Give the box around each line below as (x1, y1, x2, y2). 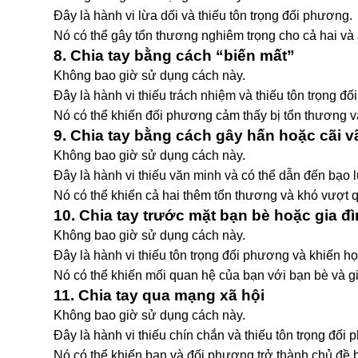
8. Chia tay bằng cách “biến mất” (54, 47, 295, 64)
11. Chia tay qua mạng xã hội (54, 287, 265, 304)
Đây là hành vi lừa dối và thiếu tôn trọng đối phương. (54, 9, 352, 22)
